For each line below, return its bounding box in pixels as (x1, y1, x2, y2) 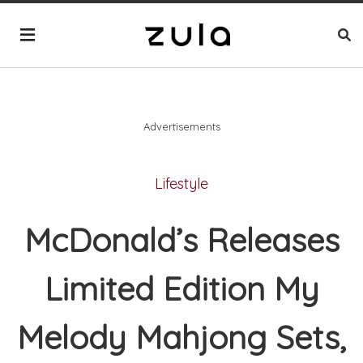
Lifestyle (155, 173, 208, 193)
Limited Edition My (44, 268, 319, 310)
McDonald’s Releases (23, 220, 340, 261)
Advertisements (143, 119, 220, 133)
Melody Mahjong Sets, (17, 317, 346, 358)
